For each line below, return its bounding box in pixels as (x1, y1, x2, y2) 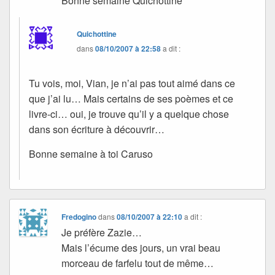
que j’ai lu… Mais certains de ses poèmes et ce (29, 91, 233, 106)
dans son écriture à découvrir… (29, 122, 165, 136)
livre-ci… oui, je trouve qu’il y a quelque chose (29, 106, 229, 121)
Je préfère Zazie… (61, 225, 142, 239)
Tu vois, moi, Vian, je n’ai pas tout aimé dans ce (29, 76, 235, 90)
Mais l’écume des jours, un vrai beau (61, 240, 221, 255)
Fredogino (61, 211, 97, 222)
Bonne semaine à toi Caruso (29, 146, 153, 161)
